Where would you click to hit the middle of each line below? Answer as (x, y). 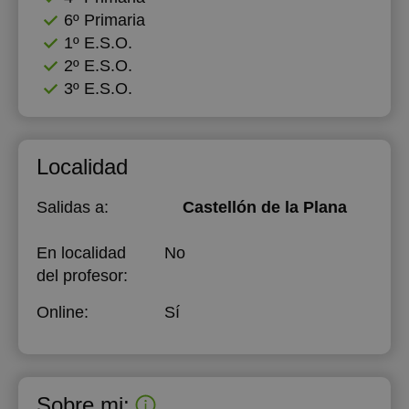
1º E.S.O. (98, 43)
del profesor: (82, 276)
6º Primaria (105, 20)
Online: (63, 312)
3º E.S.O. (98, 89)
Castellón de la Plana (264, 207)
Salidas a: (73, 207)
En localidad (81, 253)
